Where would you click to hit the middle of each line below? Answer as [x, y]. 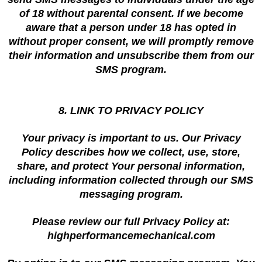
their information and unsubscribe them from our [131, 56]
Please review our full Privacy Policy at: [131, 222]
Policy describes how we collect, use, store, [131, 152]
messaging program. [131, 194]
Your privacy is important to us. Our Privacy [131, 138]
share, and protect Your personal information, [131, 166]
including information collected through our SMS [131, 180]
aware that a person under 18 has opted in [131, 27]
